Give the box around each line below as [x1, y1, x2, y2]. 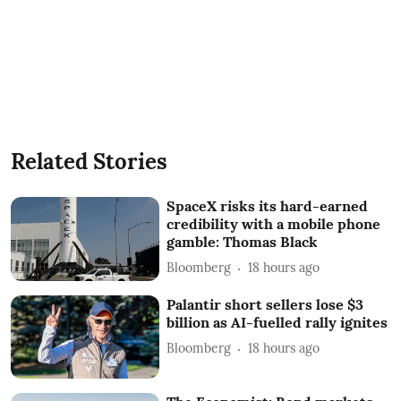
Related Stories [11, 147, 167, 175]
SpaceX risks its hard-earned [166, 196, 369, 215]
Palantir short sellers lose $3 [166, 294, 364, 313]
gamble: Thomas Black [166, 232, 319, 251]
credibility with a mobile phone [166, 214, 381, 233]
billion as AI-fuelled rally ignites [166, 312, 388, 331]
